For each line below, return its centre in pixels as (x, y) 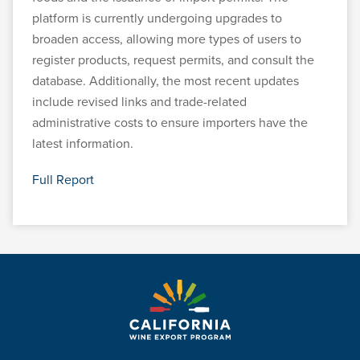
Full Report (63, 180)
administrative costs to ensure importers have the (170, 123)
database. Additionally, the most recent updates (166, 81)
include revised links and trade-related (139, 102)
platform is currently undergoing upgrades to (157, 18)
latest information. (83, 143)
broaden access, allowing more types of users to (167, 39)
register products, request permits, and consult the (173, 60)
